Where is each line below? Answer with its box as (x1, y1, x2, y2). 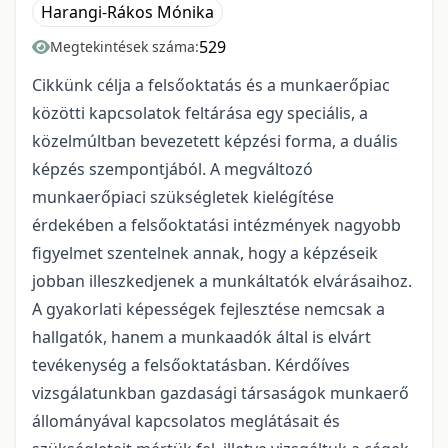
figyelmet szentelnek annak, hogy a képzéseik (32, 242, 378, 264)
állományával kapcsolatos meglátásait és (32, 410, 340, 432)
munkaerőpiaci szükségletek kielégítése (32, 186, 334, 208)
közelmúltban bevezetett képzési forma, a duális (32, 130, 398, 152)
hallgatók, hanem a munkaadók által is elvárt (32, 326, 371, 348)
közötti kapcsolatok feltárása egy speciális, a (32, 102, 368, 124)
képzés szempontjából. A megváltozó (32, 158, 313, 180)
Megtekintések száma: (50, 37, 199, 56)
